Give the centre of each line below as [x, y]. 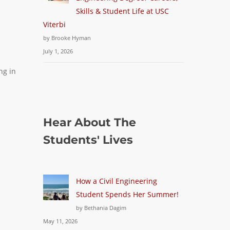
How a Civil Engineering [117, 181]
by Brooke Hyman [67, 38]
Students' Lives [88, 140]
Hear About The [90, 122]
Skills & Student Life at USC [123, 11]
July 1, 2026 [58, 51]
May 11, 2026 [61, 221]
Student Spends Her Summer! [128, 194]
